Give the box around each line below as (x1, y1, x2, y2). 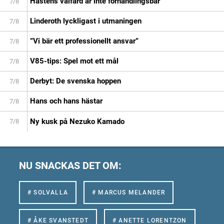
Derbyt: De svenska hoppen (30, 76, 121, 85)
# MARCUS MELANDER (92, 188, 165, 196)
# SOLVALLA (27, 188, 68, 196)
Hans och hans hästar (30, 96, 102, 105)
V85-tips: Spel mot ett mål (30, 56, 118, 65)
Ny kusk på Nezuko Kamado (30, 116, 124, 126)
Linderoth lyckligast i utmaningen (30, 16, 141, 25)
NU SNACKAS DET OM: (19, 159, 121, 171)
